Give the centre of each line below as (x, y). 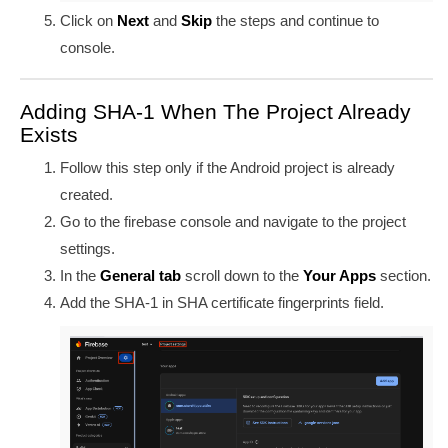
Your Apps (341, 276)
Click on (88, 20)
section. (405, 276)
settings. (87, 249)
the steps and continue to (297, 20)
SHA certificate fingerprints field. (280, 303)
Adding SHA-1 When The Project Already (215, 111)
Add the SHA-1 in (118, 303)
